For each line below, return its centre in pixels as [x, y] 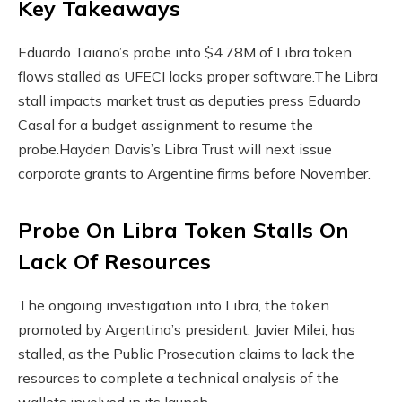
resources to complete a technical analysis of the [179, 378]
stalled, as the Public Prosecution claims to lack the [186, 354]
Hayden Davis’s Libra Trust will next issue [196, 149]
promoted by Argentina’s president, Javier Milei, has [187, 330]
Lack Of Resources [114, 262]
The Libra [346, 76]
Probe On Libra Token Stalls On [184, 230]
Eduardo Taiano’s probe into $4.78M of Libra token [185, 52]
